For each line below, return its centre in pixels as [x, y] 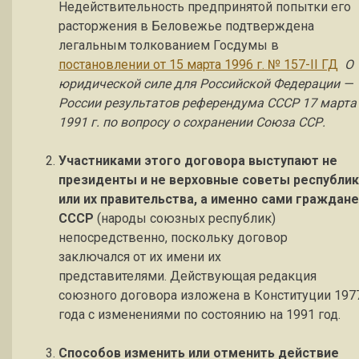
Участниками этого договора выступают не [198, 161]
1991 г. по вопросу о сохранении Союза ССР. [192, 122]
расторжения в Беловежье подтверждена [186, 26]
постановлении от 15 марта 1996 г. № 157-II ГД [198, 65]
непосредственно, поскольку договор [173, 238]
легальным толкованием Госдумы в [169, 45]
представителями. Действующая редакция [188, 276]
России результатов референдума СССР [179, 103]
